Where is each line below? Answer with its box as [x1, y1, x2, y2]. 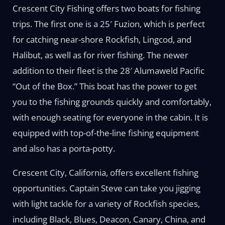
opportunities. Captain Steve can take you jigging [12, 182, 200, 194]
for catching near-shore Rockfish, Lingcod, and [12, 34, 191, 45]
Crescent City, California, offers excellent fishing [12, 167, 198, 178]
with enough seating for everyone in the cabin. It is [12, 111, 208, 123]
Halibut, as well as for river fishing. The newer [12, 49, 188, 61]
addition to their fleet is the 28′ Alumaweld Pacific [12, 65, 204, 76]
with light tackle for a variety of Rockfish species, [12, 198, 200, 209]
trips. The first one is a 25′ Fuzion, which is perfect [12, 18, 205, 30]
